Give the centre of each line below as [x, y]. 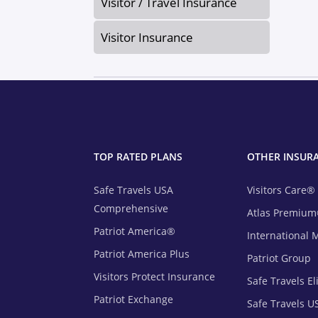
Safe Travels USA [133, 190]
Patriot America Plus [142, 254]
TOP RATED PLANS [138, 157]
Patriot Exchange [133, 300]
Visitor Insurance [147, 38]
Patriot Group [279, 258]
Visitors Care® [281, 190]
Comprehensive [131, 209]
